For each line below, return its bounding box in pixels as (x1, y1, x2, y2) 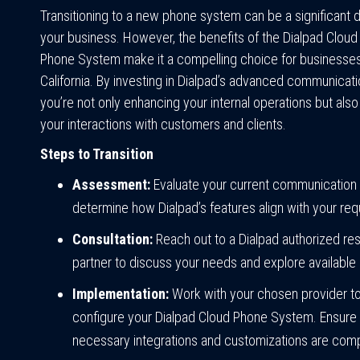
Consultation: (72, 231, 153, 248)
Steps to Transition (40, 145, 153, 163)
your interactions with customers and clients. (40, 116, 286, 133)
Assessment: (72, 176, 150, 194)
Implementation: (72, 285, 169, 303)
